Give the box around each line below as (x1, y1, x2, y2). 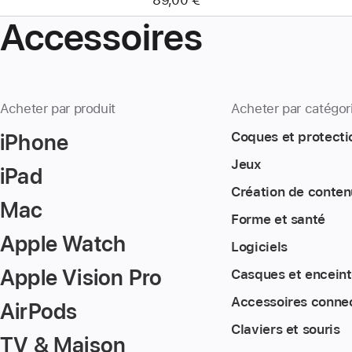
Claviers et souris (231, 321, 340, 337)
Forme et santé (231, 211, 325, 227)
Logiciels (231, 238, 288, 255)
